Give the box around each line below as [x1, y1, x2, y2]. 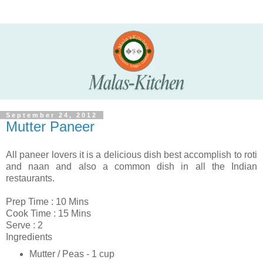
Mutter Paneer [6, 119, 95, 135]
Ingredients [6, 231, 52, 242]
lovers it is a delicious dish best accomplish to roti [49, 149, 258, 160]
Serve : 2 [6, 220, 43, 230]
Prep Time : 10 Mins [6, 196, 89, 207]
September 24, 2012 [6, 112, 97, 119]
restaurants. [6, 173, 55, 183]
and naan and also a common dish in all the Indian [6, 161, 257, 171]
